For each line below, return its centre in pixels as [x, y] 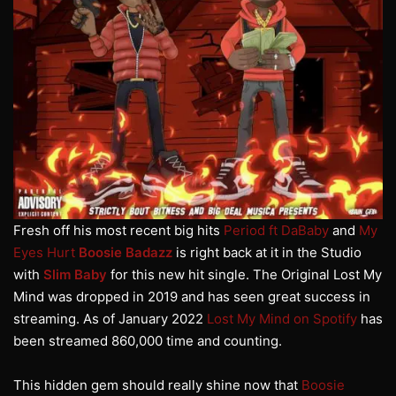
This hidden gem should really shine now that [157, 385]
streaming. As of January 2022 [110, 319]
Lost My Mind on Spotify [282, 319]
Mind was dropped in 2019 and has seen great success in [192, 297]
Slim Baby [75, 275]
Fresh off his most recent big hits [118, 231]
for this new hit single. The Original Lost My [244, 275]
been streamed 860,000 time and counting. [149, 341]
